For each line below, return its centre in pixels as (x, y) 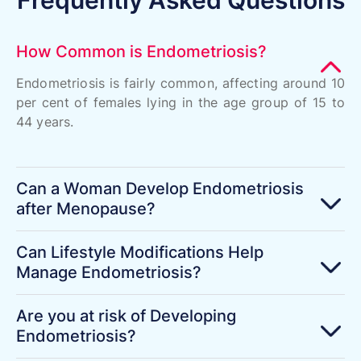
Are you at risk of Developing (126, 315)
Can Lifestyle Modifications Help (140, 252)
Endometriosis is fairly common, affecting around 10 (180, 83)
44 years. (47, 121)
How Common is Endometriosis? (141, 51)
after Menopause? (86, 208)
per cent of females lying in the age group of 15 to (180, 102)
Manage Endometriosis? (109, 272)
